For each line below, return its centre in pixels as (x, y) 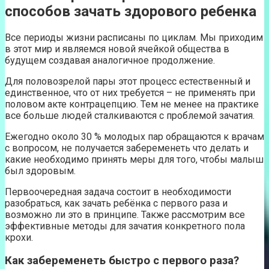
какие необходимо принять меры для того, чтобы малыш (134, 159)
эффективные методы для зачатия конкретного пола (125, 226)
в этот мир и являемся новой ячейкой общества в (117, 49)
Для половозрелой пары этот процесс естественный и (128, 81)
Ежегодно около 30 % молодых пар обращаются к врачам (134, 136)
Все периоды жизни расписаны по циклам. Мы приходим (134, 37)
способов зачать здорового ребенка (131, 11)
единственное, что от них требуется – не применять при (130, 92)
